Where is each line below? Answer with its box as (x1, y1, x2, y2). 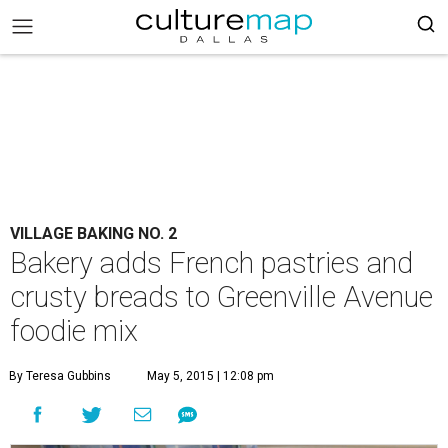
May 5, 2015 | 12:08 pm (147, 369, 274, 383)
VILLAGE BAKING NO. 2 (10, 224, 177, 243)
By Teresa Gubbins (9, 369, 111, 383)
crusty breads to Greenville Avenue (10, 280, 433, 314)
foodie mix (10, 314, 138, 348)
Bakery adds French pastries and (10, 246, 413, 280)
